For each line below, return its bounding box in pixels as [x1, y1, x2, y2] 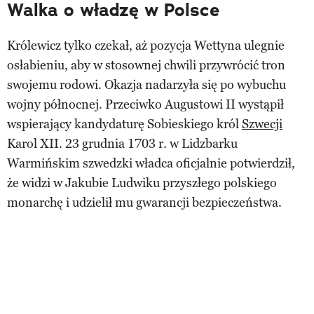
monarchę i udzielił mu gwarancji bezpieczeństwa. [7, 194, 282, 210]
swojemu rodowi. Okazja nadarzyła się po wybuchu [7, 76, 286, 93]
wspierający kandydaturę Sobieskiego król [7, 116, 242, 132]
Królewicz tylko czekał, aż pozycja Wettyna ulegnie [7, 37, 285, 53]
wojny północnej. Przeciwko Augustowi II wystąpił [7, 96, 284, 112]
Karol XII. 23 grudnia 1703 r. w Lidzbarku [7, 135, 238, 151]
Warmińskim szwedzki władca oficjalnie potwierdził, [7, 155, 295, 171]
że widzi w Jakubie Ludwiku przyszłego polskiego [7, 175, 277, 191]
